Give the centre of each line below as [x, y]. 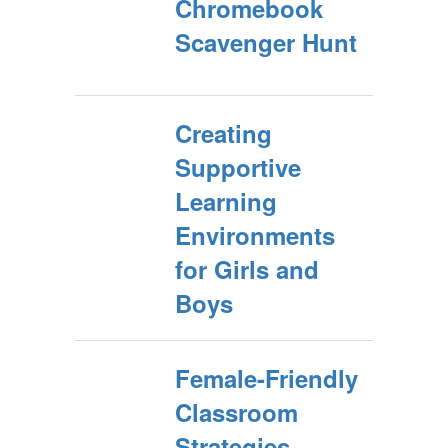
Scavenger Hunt [266, 42]
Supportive [238, 167]
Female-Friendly [266, 378]
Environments [255, 235]
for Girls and [247, 269]
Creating [223, 133]
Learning [226, 201]
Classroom [236, 412]
